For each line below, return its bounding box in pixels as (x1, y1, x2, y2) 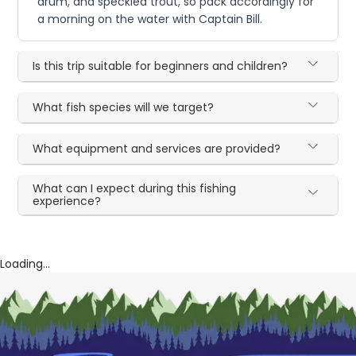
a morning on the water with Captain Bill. (37, 11, 263, 28)
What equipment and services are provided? (33, 141, 281, 157)
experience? (33, 193, 102, 210)
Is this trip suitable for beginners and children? (33, 58, 288, 75)
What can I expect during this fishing (33, 180, 237, 197)
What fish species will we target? (33, 99, 215, 116)
